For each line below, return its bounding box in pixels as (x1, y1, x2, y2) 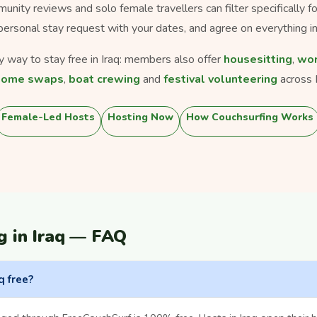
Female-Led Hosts (1, 110, 95, 124)
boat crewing (69, 71, 140, 87)
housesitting (224, 51, 292, 67)
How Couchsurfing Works (186, 110, 313, 124)
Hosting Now (108, 110, 173, 124)
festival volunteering (163, 71, 277, 87)
